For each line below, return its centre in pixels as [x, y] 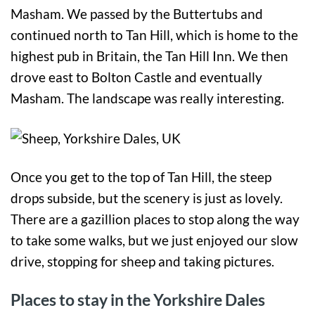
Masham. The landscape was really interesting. [147, 98]
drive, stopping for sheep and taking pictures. [142, 262]
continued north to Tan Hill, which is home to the [154, 34]
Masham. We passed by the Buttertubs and [137, 13]
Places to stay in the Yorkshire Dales [138, 299]
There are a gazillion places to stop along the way [155, 219]
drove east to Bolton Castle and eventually [136, 77]
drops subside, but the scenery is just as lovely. [147, 198]
